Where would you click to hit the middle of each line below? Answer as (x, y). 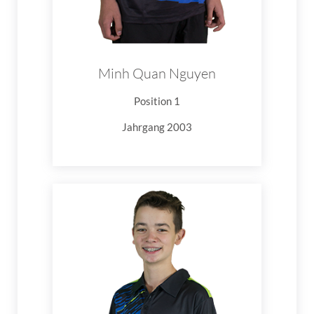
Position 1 (157, 101)
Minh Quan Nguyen (157, 73)
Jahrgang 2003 (157, 127)
